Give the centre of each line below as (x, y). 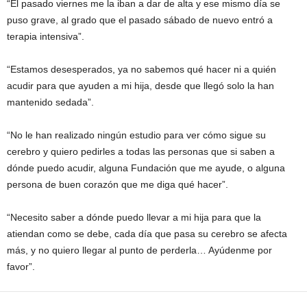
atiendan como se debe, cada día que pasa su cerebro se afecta (147, 234)
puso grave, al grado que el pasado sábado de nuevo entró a (140, 20)
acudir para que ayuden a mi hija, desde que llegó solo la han (140, 86)
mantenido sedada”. (50, 102)
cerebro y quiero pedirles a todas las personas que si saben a (141, 151)
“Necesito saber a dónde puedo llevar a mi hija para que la (134, 217)
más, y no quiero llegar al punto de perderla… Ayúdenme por (139, 250)
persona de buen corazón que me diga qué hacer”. (118, 184)
